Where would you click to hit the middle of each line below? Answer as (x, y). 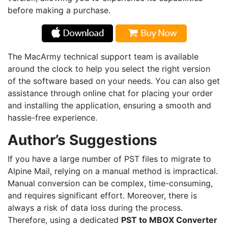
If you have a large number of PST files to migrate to (109, 159)
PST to (135, 220)
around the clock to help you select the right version (109, 68)
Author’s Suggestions (82, 140)
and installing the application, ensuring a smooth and (109, 105)
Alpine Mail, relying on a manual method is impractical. (113, 171)
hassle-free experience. (52, 117)
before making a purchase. (59, 10)
